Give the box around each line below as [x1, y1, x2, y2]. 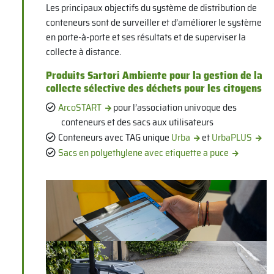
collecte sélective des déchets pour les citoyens [45, 79, 262, 97]
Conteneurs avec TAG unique [58, 129, 172, 145]
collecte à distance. [45, 43, 121, 59]
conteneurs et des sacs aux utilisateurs [61, 114, 214, 130]
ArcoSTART [58, 99, 102, 115]
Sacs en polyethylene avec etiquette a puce [58, 144, 229, 160]
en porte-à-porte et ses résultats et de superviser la [45, 29, 246, 45]
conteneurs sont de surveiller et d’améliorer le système [45, 14, 262, 30]
